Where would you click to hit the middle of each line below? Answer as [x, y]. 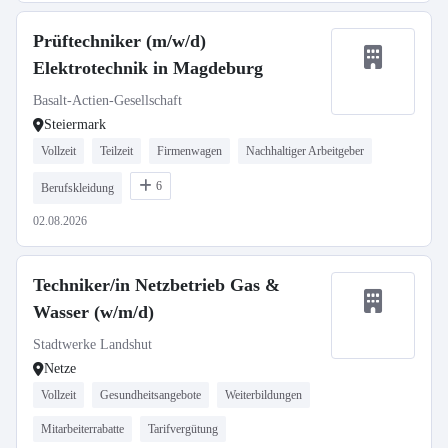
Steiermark [75, 124]
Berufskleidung [77, 188]
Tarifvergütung [183, 429]
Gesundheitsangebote [150, 395]
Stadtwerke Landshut [92, 344]
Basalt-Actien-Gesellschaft [107, 100]
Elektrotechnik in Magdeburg [148, 68]
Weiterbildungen [263, 395]
